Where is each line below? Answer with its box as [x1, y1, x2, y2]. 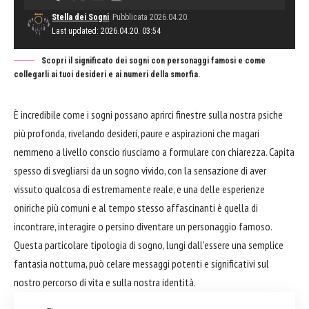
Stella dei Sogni [52, 12, 110, 23]
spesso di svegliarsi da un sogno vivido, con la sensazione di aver [14, 163, 266, 178]
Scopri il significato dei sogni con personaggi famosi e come [41, 56, 266, 66]
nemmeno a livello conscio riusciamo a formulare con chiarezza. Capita [14, 145, 295, 159]
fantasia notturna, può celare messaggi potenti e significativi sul [14, 257, 269, 271]
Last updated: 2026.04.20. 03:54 [52, 26, 161, 37]
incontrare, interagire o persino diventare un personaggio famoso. [14, 219, 272, 234]
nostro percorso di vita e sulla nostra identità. [14, 275, 196, 290]
